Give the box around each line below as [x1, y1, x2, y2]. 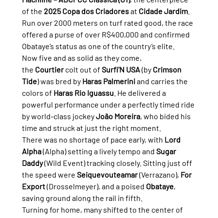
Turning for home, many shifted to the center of [21, 205, 184, 215]
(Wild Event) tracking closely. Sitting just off [42, 158, 194, 168]
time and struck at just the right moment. [21, 123, 161, 133]
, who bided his [140, 111, 192, 121]
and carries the [135, 76, 189, 86]
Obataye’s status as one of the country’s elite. [21, 41, 175, 51]
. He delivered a [113, 88, 167, 98]
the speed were [21, 170, 77, 180]
